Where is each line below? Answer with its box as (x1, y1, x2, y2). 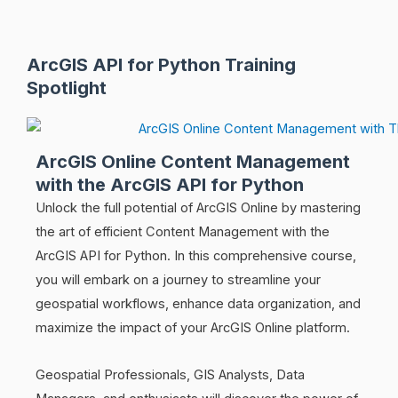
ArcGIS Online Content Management (36, 151, 350, 173)
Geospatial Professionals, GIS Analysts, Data (36, 366, 305, 383)
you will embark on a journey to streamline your (36, 272, 321, 289)
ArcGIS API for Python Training (27, 53, 296, 76)
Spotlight (27, 76, 107, 99)
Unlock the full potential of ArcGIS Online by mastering (36, 200, 361, 217)
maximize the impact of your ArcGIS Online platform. (36, 320, 350, 337)
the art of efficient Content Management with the (36, 224, 330, 241)
